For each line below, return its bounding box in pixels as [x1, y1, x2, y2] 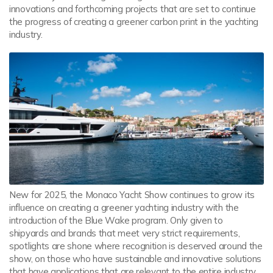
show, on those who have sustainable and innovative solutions [9, 252, 262, 264]
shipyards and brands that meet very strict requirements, [9, 227, 240, 239]
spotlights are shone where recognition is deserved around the [9, 239, 263, 252]
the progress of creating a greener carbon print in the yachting [9, 15, 259, 27]
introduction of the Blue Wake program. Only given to [9, 214, 223, 226]
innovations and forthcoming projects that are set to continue [9, 2, 256, 15]
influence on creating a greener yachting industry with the [9, 201, 239, 213]
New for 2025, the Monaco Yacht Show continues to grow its [9, 188, 255, 200]
